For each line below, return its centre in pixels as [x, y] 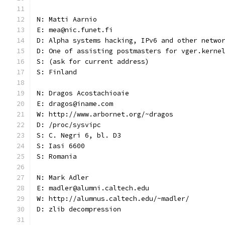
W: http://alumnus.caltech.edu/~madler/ [113, 199]
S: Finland [57, 72]
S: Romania [57, 156]
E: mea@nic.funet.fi [75, 30]
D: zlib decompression [79, 209]
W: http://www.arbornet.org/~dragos [105, 114]
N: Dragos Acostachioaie [83, 93]
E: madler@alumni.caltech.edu [93, 188]
